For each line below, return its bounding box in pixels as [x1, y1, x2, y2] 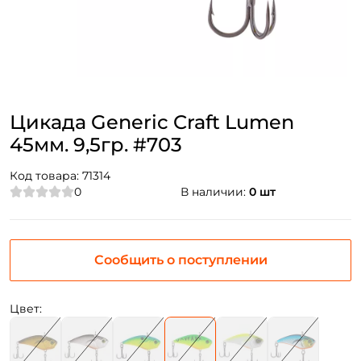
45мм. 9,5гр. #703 [10, 133, 182, 157]
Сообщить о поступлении [93, 252, 268, 268]
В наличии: [180, 185, 249, 200]
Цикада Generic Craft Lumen [10, 110, 294, 135]
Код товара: [10, 168, 82, 184]
